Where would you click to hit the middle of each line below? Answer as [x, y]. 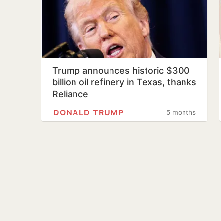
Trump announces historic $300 [121, 70]
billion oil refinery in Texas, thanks [124, 82]
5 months [181, 112]
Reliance [70, 94]
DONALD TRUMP [89, 112]
